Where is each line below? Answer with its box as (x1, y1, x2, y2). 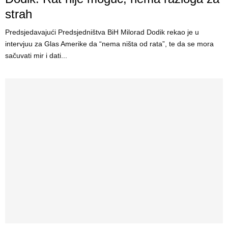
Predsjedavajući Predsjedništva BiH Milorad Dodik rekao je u (5, 27, 199, 36)
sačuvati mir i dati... (5, 51, 67, 60)
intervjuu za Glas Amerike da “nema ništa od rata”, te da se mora (5, 39, 214, 48)
